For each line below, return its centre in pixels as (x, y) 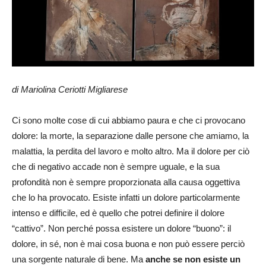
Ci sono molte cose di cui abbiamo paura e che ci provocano (129, 120)
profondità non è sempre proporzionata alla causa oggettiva (126, 182)
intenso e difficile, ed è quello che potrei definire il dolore (118, 213)
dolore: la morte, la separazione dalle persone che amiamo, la (130, 136)
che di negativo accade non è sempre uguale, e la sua (116, 167)
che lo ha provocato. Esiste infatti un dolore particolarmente (126, 197)
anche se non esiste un (193, 259)
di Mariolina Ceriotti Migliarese (70, 89)
